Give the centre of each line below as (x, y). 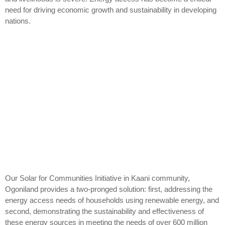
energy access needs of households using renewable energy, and (112, 200)
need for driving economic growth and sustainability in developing (111, 10)
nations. (18, 21)
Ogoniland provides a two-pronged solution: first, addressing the (109, 189)
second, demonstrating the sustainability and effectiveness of (104, 211)
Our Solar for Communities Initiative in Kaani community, (97, 178)
